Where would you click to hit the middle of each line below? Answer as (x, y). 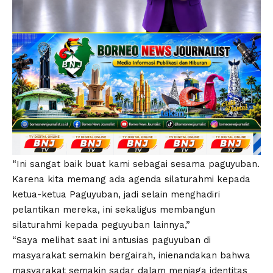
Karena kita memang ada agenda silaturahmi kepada (131, 179)
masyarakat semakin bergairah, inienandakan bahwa (131, 255)
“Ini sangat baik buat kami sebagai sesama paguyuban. (136, 164)
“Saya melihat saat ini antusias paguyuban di (112, 240)
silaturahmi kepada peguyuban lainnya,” (101, 225)
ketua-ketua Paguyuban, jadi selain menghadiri (116, 194)
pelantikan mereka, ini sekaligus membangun (114, 209)
